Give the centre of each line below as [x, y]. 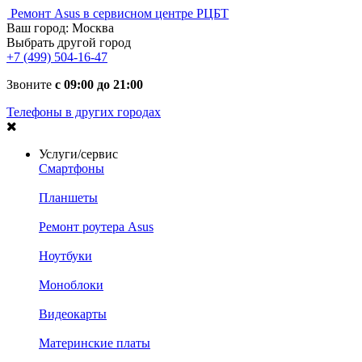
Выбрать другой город [69, 42]
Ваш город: [39, 28]
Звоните [31, 84]
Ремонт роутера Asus [96, 227]
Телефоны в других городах [84, 112]
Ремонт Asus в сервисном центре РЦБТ [120, 13]
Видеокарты [73, 314]
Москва [93, 28]
